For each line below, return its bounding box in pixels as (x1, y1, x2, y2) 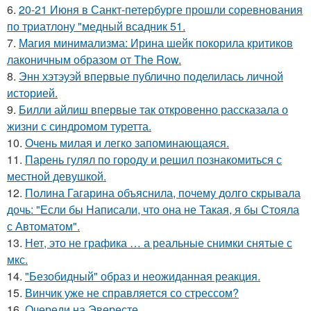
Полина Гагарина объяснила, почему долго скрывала (25, 185, 301, 201)
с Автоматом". (7, 218, 80, 235)
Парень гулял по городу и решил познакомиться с (25, 151, 282, 168)
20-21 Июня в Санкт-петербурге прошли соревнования (19, 1, 303, 18)
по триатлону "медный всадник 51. (7, 18, 185, 35)
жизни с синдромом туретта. (7, 118, 151, 135)
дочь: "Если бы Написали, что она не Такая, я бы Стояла (7, 201, 299, 218)
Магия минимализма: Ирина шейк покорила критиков (19, 35, 293, 51)
